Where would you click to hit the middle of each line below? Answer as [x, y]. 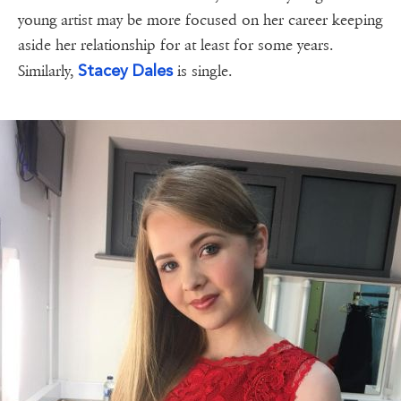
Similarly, [48, 72]
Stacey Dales [125, 71]
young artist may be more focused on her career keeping [200, 21]
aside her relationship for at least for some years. [175, 46]
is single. [202, 72]
